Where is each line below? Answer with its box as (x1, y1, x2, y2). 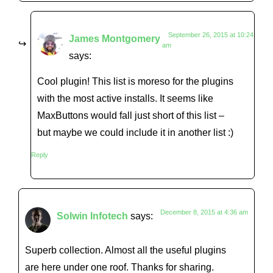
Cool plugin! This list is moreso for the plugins (37, 76, 233, 87)
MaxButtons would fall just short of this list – (37, 110, 224, 121)
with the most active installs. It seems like (37, 93, 213, 104)
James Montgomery (69, 32, 160, 44)
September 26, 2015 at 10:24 (168, 30, 253, 38)
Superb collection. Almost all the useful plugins (25, 244, 226, 256)
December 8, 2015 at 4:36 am (160, 208, 248, 216)
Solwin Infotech (57, 210, 128, 221)
